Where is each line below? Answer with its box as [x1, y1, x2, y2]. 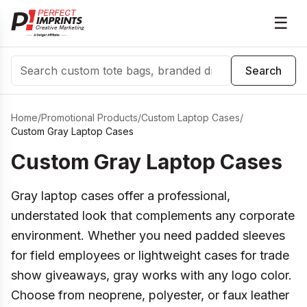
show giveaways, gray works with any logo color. [11, 268, 292, 282]
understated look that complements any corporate [11, 208, 295, 223]
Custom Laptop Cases [141, 112, 240, 123]
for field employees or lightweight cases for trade [11, 248, 289, 262]
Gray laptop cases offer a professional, [11, 188, 230, 203]
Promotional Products [41, 112, 138, 123]
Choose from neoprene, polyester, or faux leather [11, 288, 289, 302]
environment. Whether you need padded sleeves [11, 228, 285, 243]
